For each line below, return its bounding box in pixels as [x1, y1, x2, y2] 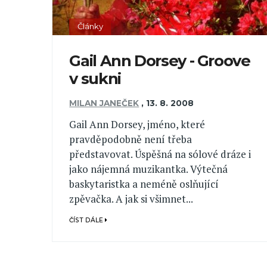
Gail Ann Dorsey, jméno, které [69, 117, 206, 131]
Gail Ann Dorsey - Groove [69, 51, 250, 70]
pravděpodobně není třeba [69, 132, 193, 146]
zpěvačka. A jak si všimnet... [69, 191, 194, 206]
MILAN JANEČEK [69, 98, 139, 108]
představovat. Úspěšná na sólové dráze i [69, 147, 252, 161]
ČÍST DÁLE [69, 216, 105, 224]
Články [77, 21, 103, 32]
